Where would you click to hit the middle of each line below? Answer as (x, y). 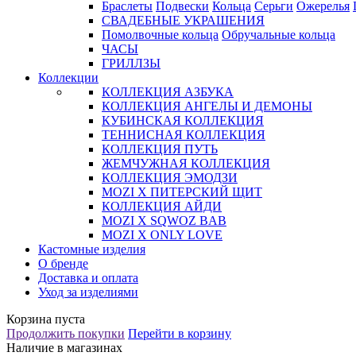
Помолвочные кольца (160, 35)
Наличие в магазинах (64, 348)
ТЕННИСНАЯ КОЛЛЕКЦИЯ (184, 135)
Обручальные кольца (279, 35)
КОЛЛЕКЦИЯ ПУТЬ (160, 149)
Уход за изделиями (88, 292)
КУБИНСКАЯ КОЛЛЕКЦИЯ (183, 120)
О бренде (63, 263)
